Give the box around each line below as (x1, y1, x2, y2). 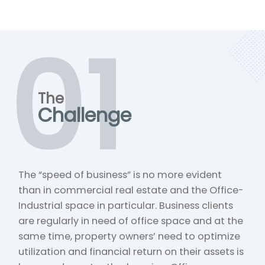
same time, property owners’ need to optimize (18, 230, 241, 244)
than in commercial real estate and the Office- (18, 183, 244, 198)
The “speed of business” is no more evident (18, 168, 222, 182)
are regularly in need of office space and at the (18, 214, 244, 228)
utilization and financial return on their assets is (18, 245, 244, 259)
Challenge (37, 102, 131, 129)
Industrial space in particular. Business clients (18, 199, 234, 213)
